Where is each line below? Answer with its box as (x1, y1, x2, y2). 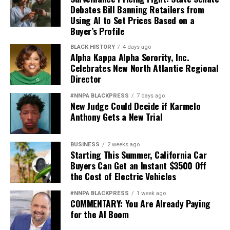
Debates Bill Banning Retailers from (70, 3, 204, 16)
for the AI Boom (70, 207, 129, 221)
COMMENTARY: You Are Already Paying (70, 197, 210, 210)
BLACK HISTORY (70, 44, 115, 51)
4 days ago (122, 44, 151, 51)
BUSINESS (70, 141, 100, 148)
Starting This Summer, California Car (70, 148, 207, 162)
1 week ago (136, 190, 166, 197)
